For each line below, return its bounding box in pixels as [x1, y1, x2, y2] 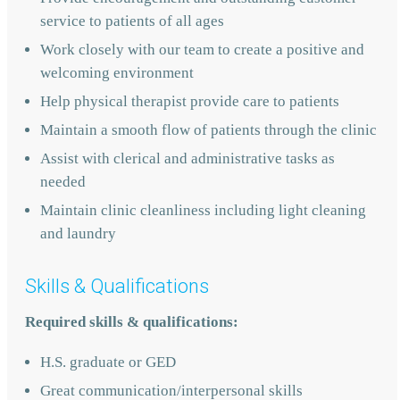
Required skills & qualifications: [25, 312, 238, 330]
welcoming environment [40, 63, 194, 81]
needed [40, 172, 86, 190]
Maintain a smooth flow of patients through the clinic [40, 121, 377, 138]
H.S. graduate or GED [40, 353, 176, 371]
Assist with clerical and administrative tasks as [40, 149, 335, 167]
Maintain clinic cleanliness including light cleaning [40, 201, 366, 219]
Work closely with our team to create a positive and [40, 40, 364, 58]
